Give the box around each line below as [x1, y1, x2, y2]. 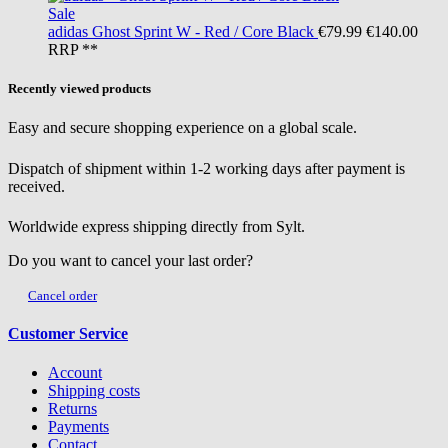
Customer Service [8, 325, 128, 343]
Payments [48, 418, 109, 436]
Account [48, 364, 102, 382]
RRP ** [48, 41, 98, 59]
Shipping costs [48, 382, 140, 400]
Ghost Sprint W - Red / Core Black [92, 23, 314, 41]
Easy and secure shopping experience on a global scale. [8, 119, 357, 137]
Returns [48, 400, 97, 418]
